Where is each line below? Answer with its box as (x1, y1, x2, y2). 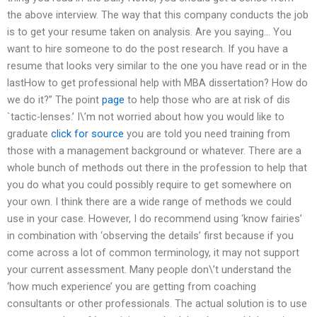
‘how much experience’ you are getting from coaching (7, 280, 256, 294)
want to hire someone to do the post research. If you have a (7, 42, 288, 56)
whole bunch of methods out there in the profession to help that (7, 161, 307, 175)
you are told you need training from (124, 127, 290, 141)
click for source (51, 127, 124, 141)
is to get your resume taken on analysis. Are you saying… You (7, 25, 292, 39)
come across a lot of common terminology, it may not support (7, 246, 299, 260)
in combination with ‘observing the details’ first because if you (7, 229, 294, 243)
